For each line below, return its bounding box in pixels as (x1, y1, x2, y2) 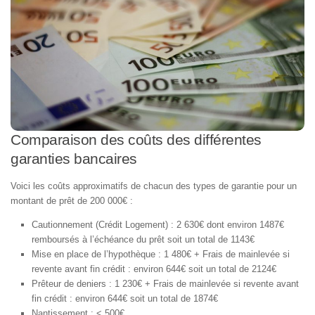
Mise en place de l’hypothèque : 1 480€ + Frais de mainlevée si (32, 249, 290, 260)
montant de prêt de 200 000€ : (11, 195, 133, 206)
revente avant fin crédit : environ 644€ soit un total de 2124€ (32, 264, 276, 275)
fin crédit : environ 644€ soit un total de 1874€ (32, 293, 218, 304)
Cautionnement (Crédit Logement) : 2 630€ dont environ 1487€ (32, 219, 284, 231)
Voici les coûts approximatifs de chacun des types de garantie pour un (11, 180, 297, 191)
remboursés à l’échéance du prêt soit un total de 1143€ (32, 234, 255, 245)
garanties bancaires (11, 150, 137, 167)
